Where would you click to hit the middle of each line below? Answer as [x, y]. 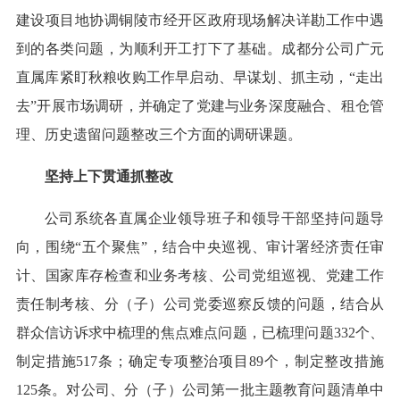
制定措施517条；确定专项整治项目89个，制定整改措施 [200, 362]
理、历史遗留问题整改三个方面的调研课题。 [158, 135]
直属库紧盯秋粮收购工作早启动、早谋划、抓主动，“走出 [200, 78]
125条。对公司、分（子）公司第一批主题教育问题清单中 [200, 390]
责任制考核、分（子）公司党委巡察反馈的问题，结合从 [200, 304]
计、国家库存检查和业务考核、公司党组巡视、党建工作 [200, 276]
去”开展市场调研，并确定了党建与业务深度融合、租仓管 [200, 106]
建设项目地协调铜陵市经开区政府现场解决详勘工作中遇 [200, 21]
